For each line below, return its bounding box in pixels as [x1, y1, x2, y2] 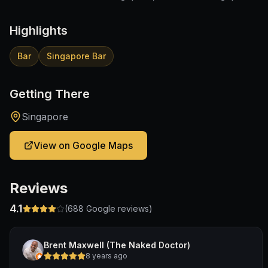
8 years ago [86, 251, 127, 260]
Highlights [10, 23, 68, 38]
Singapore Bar [47, 51, 106, 61]
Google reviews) [84, 203, 153, 214]
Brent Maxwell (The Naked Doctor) [44, 240, 190, 250]
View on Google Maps [33, 139, 133, 151]
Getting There [10, 87, 90, 101]
